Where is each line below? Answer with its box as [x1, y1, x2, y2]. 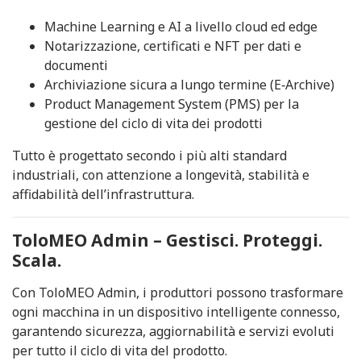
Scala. [12, 249, 61, 272]
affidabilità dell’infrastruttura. [12, 185, 194, 203]
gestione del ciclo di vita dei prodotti [44, 114, 263, 132]
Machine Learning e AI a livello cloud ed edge [44, 18, 317, 35]
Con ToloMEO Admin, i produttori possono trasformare [12, 284, 343, 301]
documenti [44, 56, 108, 74]
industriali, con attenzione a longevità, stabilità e [12, 166, 309, 184]
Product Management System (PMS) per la [44, 95, 299, 113]
